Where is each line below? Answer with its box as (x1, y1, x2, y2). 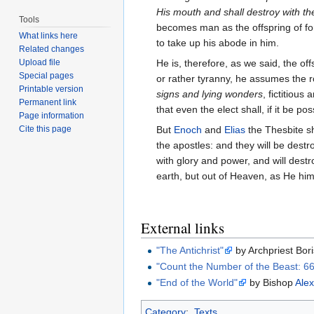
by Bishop (247, 277, 296, 289)
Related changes (19, 44, 85, 55)
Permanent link (19, 97, 77, 108)
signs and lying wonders (156, 88, 264, 100)
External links (141, 218, 224, 238)
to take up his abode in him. (156, 37, 280, 49)
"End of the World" (156, 277, 238, 289)
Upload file (19, 57, 61, 68)
